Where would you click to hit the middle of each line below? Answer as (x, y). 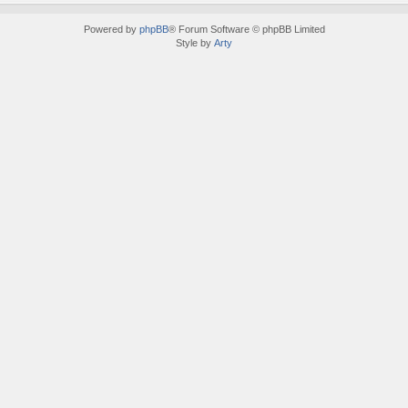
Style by (195, 42)
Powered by (111, 29)
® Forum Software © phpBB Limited (246, 29)
